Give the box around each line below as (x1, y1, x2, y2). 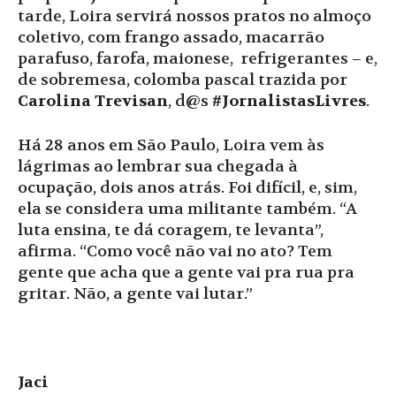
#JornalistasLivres (212, 90, 366, 111)
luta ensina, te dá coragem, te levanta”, (18, 219, 324, 240)
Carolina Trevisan (18, 90, 168, 111)
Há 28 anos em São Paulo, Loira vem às (18, 134, 324, 156)
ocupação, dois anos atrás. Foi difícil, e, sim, (18, 177, 357, 198)
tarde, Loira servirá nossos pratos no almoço (18, 5, 371, 27)
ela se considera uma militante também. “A (18, 198, 357, 219)
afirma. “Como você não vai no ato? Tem (18, 240, 332, 262)
